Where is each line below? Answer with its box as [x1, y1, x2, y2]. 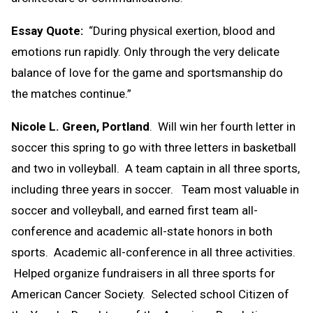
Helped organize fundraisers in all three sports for [11, 265, 275, 280]
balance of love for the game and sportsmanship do [11, 65, 283, 80]
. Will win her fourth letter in [150, 119, 296, 133]
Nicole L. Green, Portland [11, 119, 150, 133]
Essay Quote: [11, 23, 83, 38]
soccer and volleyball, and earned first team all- [11, 203, 258, 217]
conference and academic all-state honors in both [11, 224, 272, 238]
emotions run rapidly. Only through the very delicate [11, 44, 279, 59]
